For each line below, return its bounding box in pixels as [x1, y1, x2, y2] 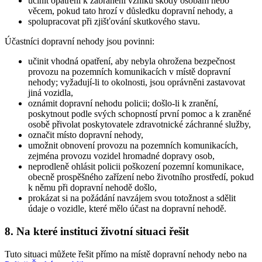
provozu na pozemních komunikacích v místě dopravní [28, 67, 230, 77]
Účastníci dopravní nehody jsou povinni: [5, 36, 154, 47]
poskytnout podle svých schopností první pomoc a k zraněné [28, 109, 251, 119]
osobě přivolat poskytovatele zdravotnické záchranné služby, [28, 119, 251, 130]
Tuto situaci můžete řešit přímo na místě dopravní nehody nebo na [5, 249, 247, 259]
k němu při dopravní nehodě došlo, [28, 182, 157, 193]
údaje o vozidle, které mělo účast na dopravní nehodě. [28, 204, 226, 214]
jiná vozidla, [28, 88, 73, 98]
